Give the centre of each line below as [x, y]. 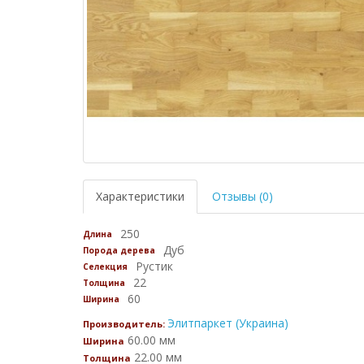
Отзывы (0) [243, 196]
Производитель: [125, 323]
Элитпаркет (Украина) [228, 323]
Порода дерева [119, 250]
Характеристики [140, 196]
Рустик [154, 266]
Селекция [105, 266]
